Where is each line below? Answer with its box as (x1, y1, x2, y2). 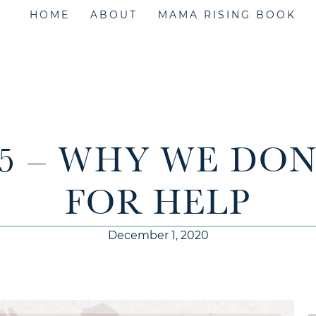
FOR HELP (65, 187, 251, 222)
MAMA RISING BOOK (158, 8, 297, 21)
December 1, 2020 (107, 229, 209, 242)
